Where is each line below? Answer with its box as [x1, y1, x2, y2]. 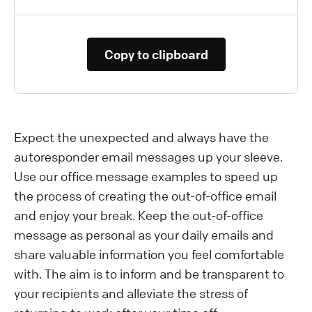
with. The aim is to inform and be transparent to [14, 265, 284, 281]
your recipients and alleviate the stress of [14, 285, 248, 301]
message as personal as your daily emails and [14, 226, 274, 242]
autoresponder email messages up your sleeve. [14, 148, 283, 164]
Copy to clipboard [104, 46, 208, 62]
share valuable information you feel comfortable [14, 246, 284, 262]
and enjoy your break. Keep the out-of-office [14, 207, 263, 223]
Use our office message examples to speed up [14, 168, 278, 184]
